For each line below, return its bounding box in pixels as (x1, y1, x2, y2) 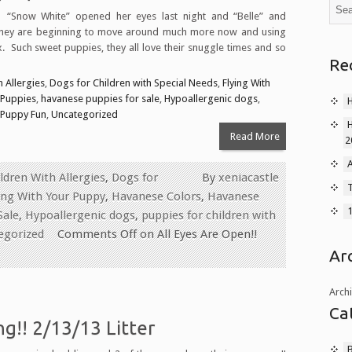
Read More (229, 130, 280, 142)
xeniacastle (218, 170, 279, 185)
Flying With (222, 76, 270, 89)
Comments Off (57, 226, 137, 241)
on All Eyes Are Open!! (137, 226, 257, 241)
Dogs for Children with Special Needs (49, 76, 218, 89)
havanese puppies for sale (41, 92, 159, 104)
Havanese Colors (112, 189, 201, 203)
